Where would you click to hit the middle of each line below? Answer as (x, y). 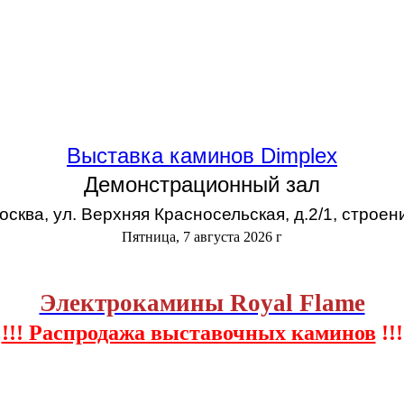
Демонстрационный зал (202, 184)
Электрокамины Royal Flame (202, 303)
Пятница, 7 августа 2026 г (202, 237)
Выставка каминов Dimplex (202, 156)
